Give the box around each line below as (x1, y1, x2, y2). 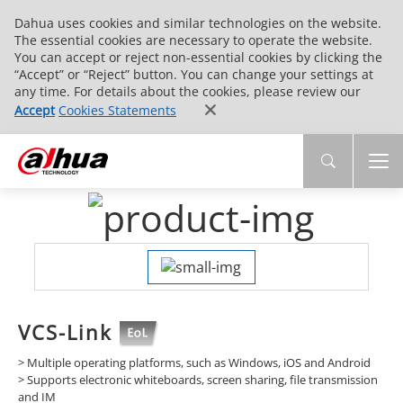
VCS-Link (17, 318, 120, 346)
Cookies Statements (58, 102, 176, 119)
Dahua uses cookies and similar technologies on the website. (14, 14, 381, 31)
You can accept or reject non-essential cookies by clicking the (14, 49, 382, 66)
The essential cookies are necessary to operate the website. (14, 31, 372, 49)
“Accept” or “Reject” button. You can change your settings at (14, 66, 373, 83)
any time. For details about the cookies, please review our (14, 83, 361, 100)
